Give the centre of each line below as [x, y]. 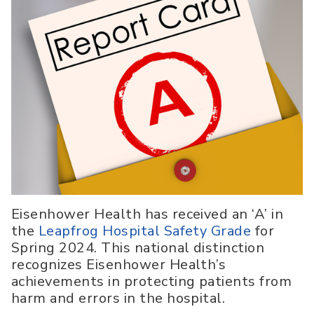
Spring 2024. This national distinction [138, 248]
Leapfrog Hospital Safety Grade [145, 231]
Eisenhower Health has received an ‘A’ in [148, 214]
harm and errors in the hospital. [118, 299]
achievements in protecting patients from [152, 282]
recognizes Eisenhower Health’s [119, 265]
